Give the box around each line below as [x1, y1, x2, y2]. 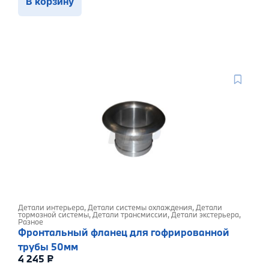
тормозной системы [18, 210, 89, 220]
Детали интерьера [18, 202, 84, 213]
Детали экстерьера [171, 210, 239, 220]
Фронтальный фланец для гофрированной [18, 226, 229, 239]
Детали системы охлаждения [88, 202, 192, 213]
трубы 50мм [18, 240, 78, 253]
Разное [18, 217, 43, 227]
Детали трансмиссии [92, 210, 168, 220]
